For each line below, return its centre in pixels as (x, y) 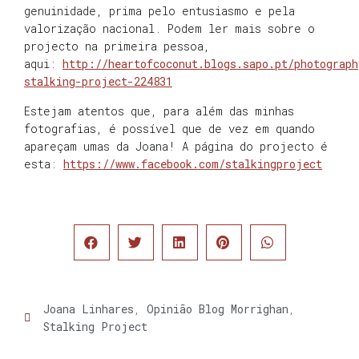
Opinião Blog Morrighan (218, 309)
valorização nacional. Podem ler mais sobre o (169, 29)
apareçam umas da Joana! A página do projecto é (176, 146)
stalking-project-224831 (98, 82)
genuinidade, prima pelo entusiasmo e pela (159, 11)
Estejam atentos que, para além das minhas (159, 111)
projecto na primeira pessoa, (117, 46)
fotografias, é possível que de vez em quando (169, 128)
